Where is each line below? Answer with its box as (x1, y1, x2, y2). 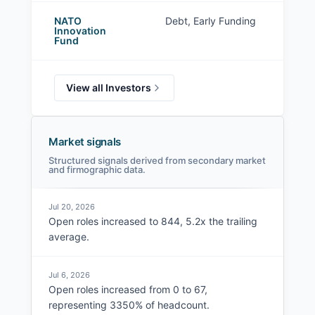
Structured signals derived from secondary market (49, 155, 266, 167)
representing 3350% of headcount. (49, 299, 210, 311)
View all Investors (66, 82, 151, 94)
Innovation (54, 25, 106, 37)
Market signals (49, 135, 121, 149)
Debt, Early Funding (165, 15, 256, 27)
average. (49, 231, 89, 243)
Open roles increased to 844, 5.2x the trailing (49, 215, 257, 228)
